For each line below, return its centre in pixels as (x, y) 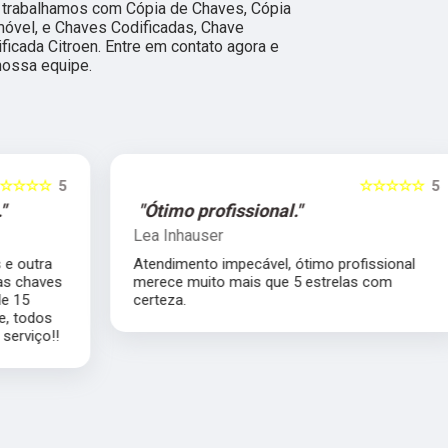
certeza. (97, 300)
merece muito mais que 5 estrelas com (200, 282)
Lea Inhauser (115, 236)
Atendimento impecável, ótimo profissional (211, 264)
